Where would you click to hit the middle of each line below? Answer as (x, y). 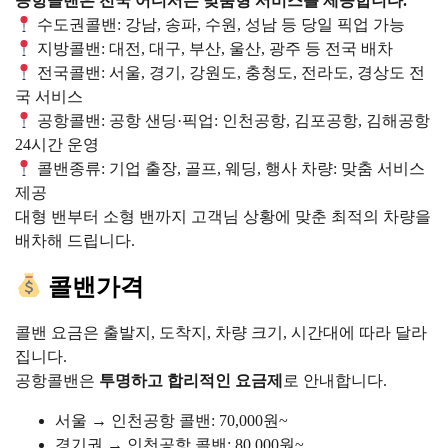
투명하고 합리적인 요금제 (191, 381)
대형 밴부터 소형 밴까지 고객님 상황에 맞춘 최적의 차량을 (223, 217)
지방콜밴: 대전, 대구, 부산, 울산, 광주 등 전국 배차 (213, 49)
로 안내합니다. (335, 381)
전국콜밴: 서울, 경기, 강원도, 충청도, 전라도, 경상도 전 (229, 73)
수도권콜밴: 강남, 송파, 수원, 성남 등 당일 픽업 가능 (219, 25)
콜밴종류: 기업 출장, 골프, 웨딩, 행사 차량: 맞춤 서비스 (229, 169)
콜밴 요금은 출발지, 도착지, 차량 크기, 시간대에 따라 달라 (221, 333)
